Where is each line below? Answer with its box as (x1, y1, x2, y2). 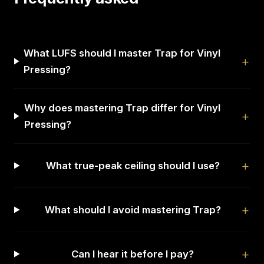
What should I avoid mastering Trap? (44, 204, 221, 216)
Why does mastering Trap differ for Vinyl (24, 102, 220, 114)
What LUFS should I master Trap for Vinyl (24, 47, 221, 59)
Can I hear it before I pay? (71, 248, 194, 260)
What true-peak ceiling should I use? (45, 160, 220, 171)
